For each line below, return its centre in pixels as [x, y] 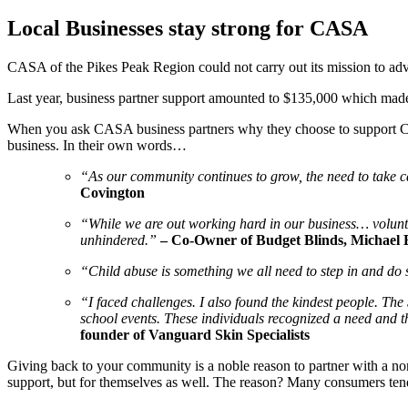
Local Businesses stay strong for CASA [188, 28]
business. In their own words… [97, 145]
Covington [112, 192]
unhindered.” [120, 240]
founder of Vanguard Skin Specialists [195, 334]
